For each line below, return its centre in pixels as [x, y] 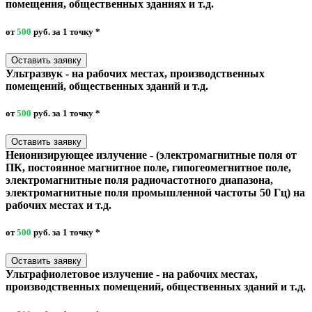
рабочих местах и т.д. [58, 205]
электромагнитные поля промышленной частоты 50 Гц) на [155, 193]
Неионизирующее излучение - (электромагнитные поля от [151, 155]
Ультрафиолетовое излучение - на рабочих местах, [132, 274]
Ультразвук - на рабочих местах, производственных [135, 73]
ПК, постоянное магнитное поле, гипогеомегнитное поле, [148, 168]
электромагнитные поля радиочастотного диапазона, [139, 180]
